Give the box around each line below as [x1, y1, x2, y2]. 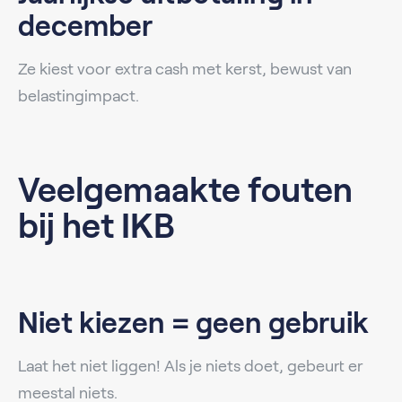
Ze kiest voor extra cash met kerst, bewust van [18, 59, 352, 78]
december [18, 9, 153, 42]
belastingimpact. [18, 86, 139, 105]
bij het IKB [18, 206, 175, 245]
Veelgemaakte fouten [18, 170, 353, 209]
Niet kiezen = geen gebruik [18, 306, 369, 339]
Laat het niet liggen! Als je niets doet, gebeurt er [18, 356, 363, 375]
